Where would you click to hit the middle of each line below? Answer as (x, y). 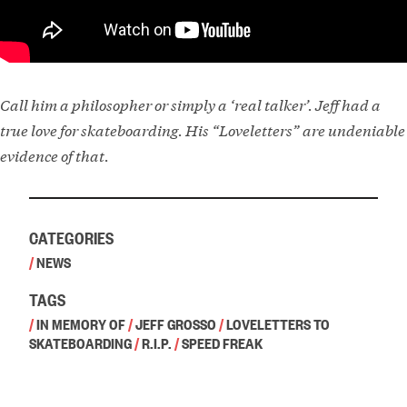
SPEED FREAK (222, 342)
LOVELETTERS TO (278, 323)
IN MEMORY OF (81, 323)
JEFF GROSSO (176, 323)
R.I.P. (157, 342)
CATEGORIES (71, 237)
